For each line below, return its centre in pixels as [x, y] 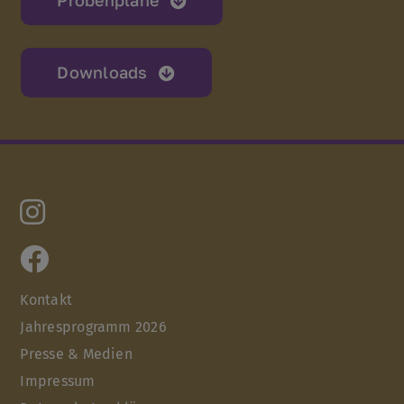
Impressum [58, 381]
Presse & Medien [76, 354]
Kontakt [46, 300]
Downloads [102, 73]
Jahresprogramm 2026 [93, 327]
